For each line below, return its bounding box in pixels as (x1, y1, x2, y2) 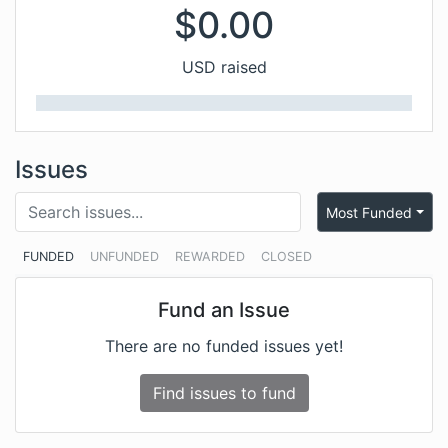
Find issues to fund (152, 383, 296, 403)
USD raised (181, 57, 267, 77)
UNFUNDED (90, 249, 159, 264)
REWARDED (175, 249, 245, 264)
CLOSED (261, 249, 312, 264)
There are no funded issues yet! (105, 336, 343, 356)
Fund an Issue (158, 298, 290, 322)
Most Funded (326, 203, 413, 221)
